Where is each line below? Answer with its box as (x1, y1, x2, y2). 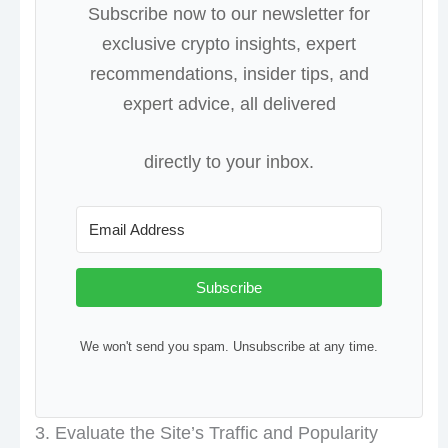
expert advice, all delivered (122, 93, 336, 114)
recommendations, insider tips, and (89, 63, 369, 84)
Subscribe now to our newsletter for (88, 3, 370, 24)
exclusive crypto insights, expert (102, 33, 356, 54)
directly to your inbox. (144, 152, 314, 173)
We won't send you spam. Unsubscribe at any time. (80, 339, 378, 355)
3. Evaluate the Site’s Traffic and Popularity (34, 423, 378, 444)
